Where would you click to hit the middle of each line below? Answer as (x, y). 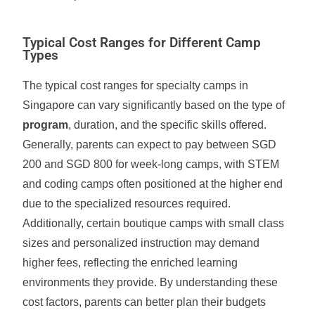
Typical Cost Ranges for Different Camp (142, 43)
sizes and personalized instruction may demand (141, 243)
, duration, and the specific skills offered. (168, 125)
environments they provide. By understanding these (150, 282)
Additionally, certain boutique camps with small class (154, 223)
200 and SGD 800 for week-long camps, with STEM (151, 164)
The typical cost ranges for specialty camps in (136, 85)
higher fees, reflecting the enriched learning (130, 263)
